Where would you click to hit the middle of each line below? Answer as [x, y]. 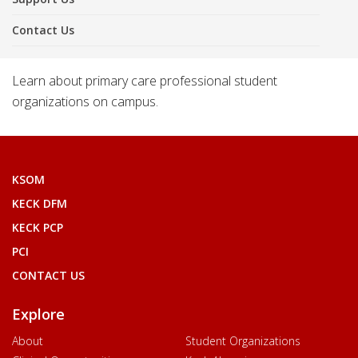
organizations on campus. [85, 101]
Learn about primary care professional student [145, 80]
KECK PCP [38, 227]
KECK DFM [40, 203]
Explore [38, 314]
